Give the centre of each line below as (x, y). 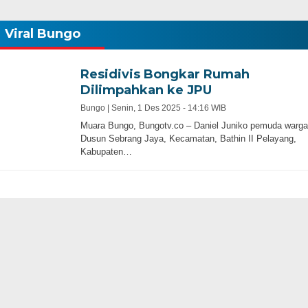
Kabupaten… (106, 152)
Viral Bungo (42, 34)
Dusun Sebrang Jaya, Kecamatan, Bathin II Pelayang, (188, 139)
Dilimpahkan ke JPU (146, 90)
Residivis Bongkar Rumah (165, 74)
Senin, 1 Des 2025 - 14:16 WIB (168, 108)
